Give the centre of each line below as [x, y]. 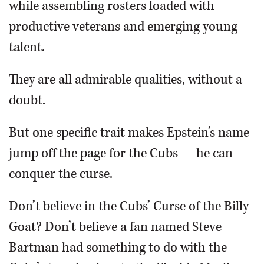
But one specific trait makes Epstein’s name [129, 133]
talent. [27, 47]
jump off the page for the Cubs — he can [121, 154]
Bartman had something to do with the [118, 248]
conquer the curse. [61, 174]
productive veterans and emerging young [123, 27]
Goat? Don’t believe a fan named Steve [115, 227]
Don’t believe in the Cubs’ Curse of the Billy [129, 207]
